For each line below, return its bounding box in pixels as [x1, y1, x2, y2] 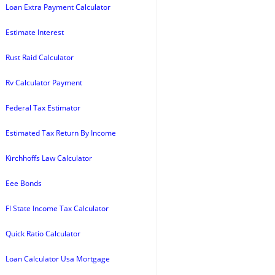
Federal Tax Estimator [6, 103, 80, 113]
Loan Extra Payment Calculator [6, 2, 110, 12]
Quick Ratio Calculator [6, 228, 80, 239]
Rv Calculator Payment [6, 77, 82, 88]
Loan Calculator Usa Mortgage [6, 254, 110, 264]
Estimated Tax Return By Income [6, 128, 116, 138]
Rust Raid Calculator [6, 52, 74, 63]
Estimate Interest [6, 27, 64, 37]
